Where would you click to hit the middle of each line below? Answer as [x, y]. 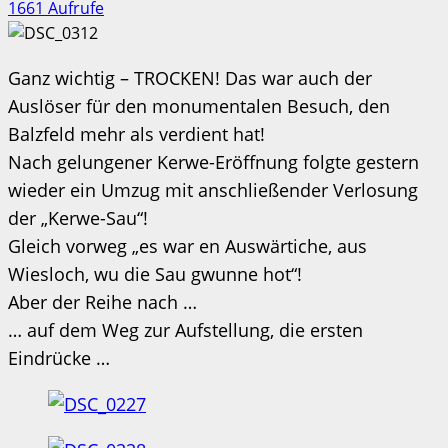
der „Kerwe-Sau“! [78, 217]
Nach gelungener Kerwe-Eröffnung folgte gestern [213, 161]
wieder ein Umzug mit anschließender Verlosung [213, 189]
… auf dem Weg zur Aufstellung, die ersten [185, 329]
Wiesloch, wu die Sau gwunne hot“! [155, 273]
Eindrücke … [59, 357]
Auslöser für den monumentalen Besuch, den [199, 105]
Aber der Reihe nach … [102, 301]
